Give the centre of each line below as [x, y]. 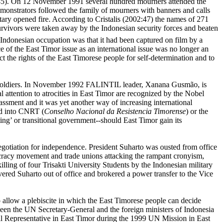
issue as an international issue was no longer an [134, 49]
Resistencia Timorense [151, 111]
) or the [197, 111]
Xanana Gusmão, [172, 85]
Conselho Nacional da [80, 111]
